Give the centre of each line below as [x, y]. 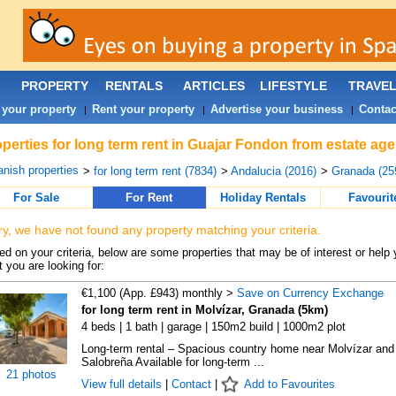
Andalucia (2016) [273, 171]
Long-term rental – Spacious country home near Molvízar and [237, 349]
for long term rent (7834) [155, 171]
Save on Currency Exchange [310, 293]
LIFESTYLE [293, 86]
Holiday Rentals [263, 198]
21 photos [31, 374]
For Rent [149, 198]
